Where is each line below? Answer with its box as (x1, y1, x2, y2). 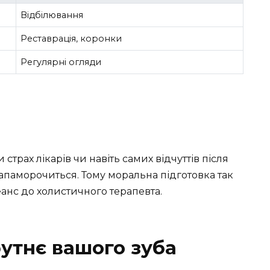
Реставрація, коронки (20, 33, 122, 44)
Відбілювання (20, 9, 84, 20)
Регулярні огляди (20, 56, 102, 67)
